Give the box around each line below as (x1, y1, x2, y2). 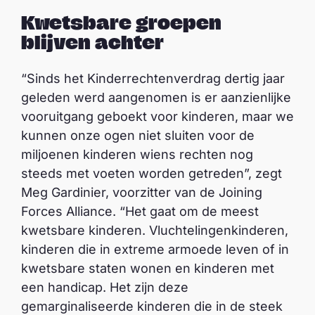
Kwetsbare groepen (21, 12, 221, 32)
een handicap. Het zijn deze (21, 280, 188, 295)
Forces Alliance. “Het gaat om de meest (21, 204, 259, 219)
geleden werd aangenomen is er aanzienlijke (21, 90, 291, 105)
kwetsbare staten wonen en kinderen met (21, 261, 274, 276)
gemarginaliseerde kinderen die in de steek (21, 299, 283, 314)
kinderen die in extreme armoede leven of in (21, 242, 289, 257)
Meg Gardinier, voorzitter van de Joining (21, 185, 262, 200)
